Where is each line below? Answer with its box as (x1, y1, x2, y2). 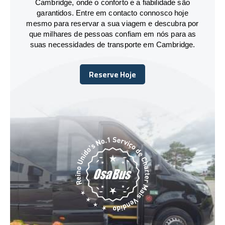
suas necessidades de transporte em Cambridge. (30, 40, 195, 49)
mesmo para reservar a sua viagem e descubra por (26, 19, 199, 28)
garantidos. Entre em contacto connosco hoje (37, 8, 188, 17)
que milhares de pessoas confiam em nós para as (29, 29, 196, 38)
